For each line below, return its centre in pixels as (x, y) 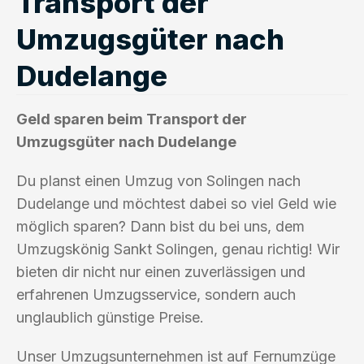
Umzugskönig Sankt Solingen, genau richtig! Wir (178, 249)
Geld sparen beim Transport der (132, 119)
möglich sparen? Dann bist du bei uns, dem (160, 226)
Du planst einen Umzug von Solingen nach (158, 180)
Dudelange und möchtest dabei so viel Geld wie (176, 203)
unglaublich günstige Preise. (110, 317)
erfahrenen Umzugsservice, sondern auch (156, 294)
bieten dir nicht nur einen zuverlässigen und (161, 271)
